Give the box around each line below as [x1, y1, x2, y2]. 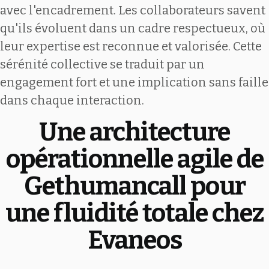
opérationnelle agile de [5, 144, 264, 174]
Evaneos [87, 225, 182, 255]
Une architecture [39, 116, 230, 147]
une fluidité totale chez [5, 198, 264, 228]
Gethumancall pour [23, 171, 246, 201]
